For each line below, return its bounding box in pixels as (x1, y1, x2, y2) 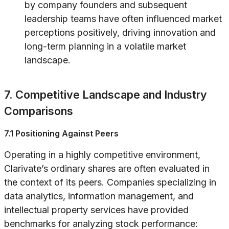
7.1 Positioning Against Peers (4, 128, 119, 139)
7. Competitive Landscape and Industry (4, 88, 207, 102)
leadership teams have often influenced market (25, 13, 222, 25)
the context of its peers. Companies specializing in (4, 177, 216, 188)
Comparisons (4, 104, 73, 118)
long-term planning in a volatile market (25, 41, 186, 52)
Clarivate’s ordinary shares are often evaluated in (4, 163, 210, 174)
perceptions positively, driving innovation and (25, 27, 216, 38)
